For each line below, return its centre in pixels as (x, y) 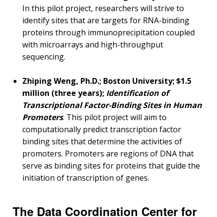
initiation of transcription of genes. (86, 178)
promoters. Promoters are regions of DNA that (108, 154)
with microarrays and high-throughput (93, 45)
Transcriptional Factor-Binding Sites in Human (112, 105)
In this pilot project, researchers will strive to (103, 8)
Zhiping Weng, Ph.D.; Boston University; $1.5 (107, 81)
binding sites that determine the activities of (102, 142)
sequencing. (44, 57)
